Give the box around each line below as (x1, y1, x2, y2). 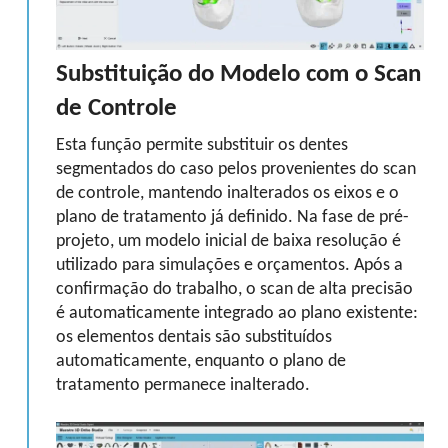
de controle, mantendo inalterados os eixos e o (56, 185, 399, 202)
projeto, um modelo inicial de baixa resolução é (56, 233, 401, 250)
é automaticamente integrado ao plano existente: (56, 305, 418, 322)
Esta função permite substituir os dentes (56, 137, 348, 154)
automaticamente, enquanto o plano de (56, 353, 346, 370)
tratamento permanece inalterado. (56, 377, 310, 394)
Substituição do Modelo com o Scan (56, 63, 421, 87)
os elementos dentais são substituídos (56, 329, 332, 346)
